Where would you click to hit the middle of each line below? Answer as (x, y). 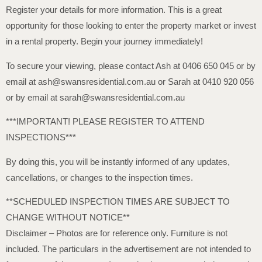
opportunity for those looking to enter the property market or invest (131, 26)
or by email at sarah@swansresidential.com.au (95, 97)
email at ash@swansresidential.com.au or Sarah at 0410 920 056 (130, 81)
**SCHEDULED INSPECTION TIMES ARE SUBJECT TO (118, 201)
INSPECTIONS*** (41, 137)
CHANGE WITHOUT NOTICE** (68, 217)
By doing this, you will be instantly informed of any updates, (118, 161)
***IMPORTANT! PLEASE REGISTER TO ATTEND (105, 122)
